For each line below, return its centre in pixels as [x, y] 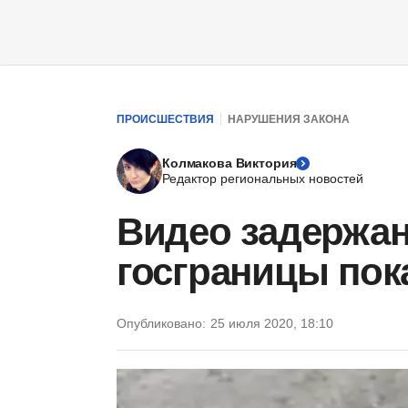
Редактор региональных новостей [263, 178]
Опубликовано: [161, 323]
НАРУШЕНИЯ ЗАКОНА [289, 119]
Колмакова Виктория [229, 163]
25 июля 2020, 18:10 [272, 323]
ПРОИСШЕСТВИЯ [165, 119]
